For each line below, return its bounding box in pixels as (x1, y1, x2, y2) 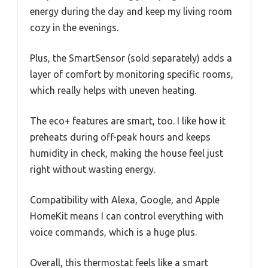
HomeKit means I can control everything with (30, 210, 224, 221)
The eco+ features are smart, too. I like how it (30, 115, 226, 126)
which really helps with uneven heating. (30, 84, 196, 96)
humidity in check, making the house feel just (30, 147, 223, 159)
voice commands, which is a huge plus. (30, 226, 197, 237)
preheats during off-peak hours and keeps (30, 131, 211, 142)
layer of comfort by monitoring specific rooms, (30, 68, 233, 80)
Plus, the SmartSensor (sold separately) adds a (30, 52, 232, 63)
